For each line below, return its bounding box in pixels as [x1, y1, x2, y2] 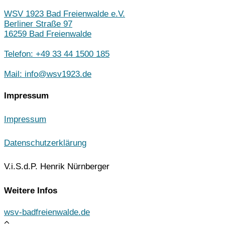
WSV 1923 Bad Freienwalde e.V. [4, 9, 125, 19]
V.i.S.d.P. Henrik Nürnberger [4, 162, 109, 172]
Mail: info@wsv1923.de [4, 69, 91, 79]
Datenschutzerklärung [4, 138, 86, 148]
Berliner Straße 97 [4, 19, 72, 29]
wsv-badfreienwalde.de [4, 207, 90, 217]
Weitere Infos [4, 185, 57, 195]
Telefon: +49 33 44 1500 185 [4, 49, 109, 59]
